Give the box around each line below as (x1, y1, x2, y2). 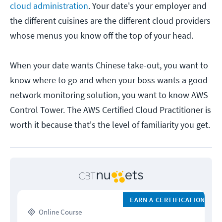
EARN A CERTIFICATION (129, 195, 206, 205)
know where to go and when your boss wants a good (10, 74, 208, 86)
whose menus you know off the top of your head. (10, 30, 193, 42)
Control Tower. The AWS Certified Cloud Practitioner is (10, 104, 211, 116)
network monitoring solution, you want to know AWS (10, 89, 208, 101)
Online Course (39, 207, 82, 217)
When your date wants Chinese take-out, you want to (10, 59, 208, 71)
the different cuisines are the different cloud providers (10, 15, 211, 27)
